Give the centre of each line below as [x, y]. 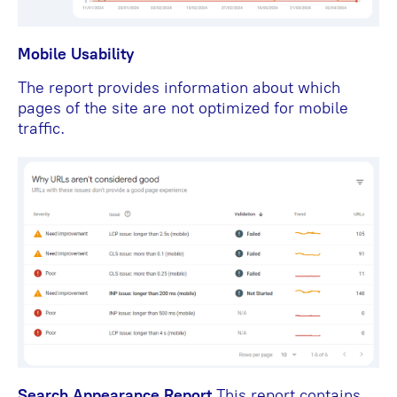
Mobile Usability [76, 54]
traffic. [41, 128]
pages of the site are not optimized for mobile [183, 108]
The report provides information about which [179, 87]
